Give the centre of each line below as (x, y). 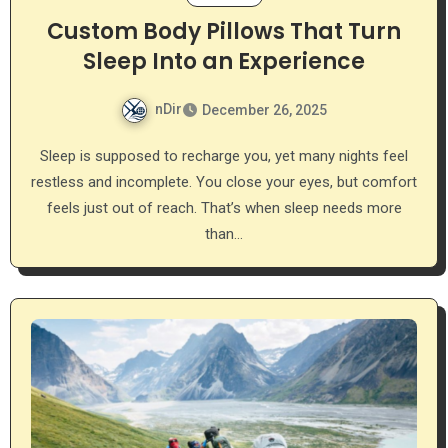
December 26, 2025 (264, 109)
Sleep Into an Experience (224, 61)
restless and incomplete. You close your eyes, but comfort (224, 181)
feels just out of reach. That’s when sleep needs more (224, 207)
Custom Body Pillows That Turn (224, 31)
